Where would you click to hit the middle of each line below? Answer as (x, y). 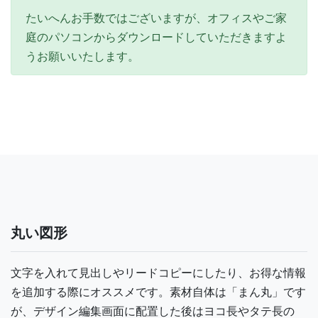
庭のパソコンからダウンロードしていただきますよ (156, 37)
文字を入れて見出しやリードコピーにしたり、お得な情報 (158, 273)
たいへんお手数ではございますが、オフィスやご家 (156, 18)
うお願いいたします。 (82, 56)
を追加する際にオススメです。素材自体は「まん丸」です (158, 292)
